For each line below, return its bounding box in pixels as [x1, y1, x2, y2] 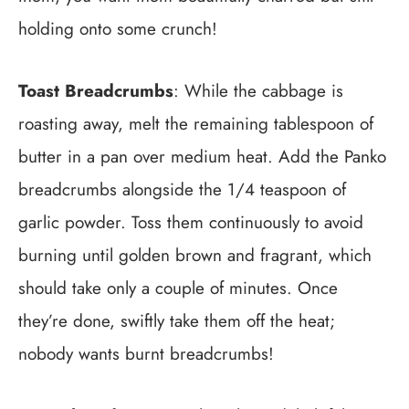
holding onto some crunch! [18, 16, 217, 41]
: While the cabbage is [173, 78, 343, 103]
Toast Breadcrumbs [18, 78, 173, 103]
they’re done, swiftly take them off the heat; [18, 308, 335, 333]
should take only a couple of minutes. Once [18, 275, 338, 300]
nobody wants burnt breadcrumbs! [18, 341, 274, 366]
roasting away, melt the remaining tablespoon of [18, 110, 373, 136]
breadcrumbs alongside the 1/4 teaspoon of [18, 176, 346, 202]
